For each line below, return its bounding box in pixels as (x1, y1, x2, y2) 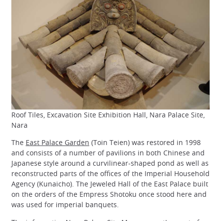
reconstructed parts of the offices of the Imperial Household (11, 169, 210, 179)
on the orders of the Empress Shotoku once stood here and (11, 189, 207, 199)
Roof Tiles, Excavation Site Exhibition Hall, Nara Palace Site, (11, 110, 205, 120)
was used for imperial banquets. (11, 200, 119, 210)
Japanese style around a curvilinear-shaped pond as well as (11, 158, 209, 168)
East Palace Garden (26, 138, 89, 147)
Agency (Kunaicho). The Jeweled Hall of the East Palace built (11, 179, 208, 189)
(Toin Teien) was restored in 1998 (89, 138, 201, 147)
